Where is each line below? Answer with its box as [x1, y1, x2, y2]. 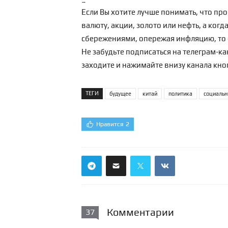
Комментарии [107, 206, 174, 218]
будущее [109, 91, 131, 97]
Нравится [96, 121, 124, 128]
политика [168, 91, 192, 97]
